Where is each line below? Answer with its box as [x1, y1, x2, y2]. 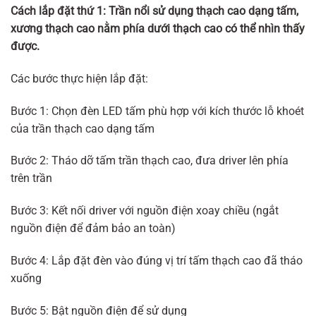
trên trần [11, 171, 52, 186]
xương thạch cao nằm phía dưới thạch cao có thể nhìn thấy [11, 21, 305, 35]
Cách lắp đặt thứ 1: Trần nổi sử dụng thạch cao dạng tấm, [11, 4, 298, 18]
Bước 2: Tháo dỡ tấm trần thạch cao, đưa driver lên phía [11, 154, 288, 168]
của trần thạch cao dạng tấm [11, 121, 154, 135]
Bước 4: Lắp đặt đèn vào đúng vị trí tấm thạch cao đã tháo [11, 253, 303, 267]
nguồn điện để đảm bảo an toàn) [11, 221, 176, 236]
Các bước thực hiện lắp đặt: [11, 71, 148, 85]
